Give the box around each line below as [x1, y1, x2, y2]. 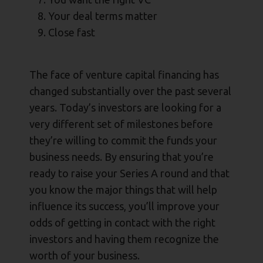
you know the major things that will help [29, 184, 217, 196]
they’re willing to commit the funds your [29, 134, 217, 147]
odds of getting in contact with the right [29, 217, 215, 229]
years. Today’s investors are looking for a [29, 102, 221, 114]
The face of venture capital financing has [29, 69, 219, 81]
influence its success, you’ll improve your [29, 200, 220, 213]
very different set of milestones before [29, 118, 213, 130]
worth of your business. [29, 249, 140, 262]
